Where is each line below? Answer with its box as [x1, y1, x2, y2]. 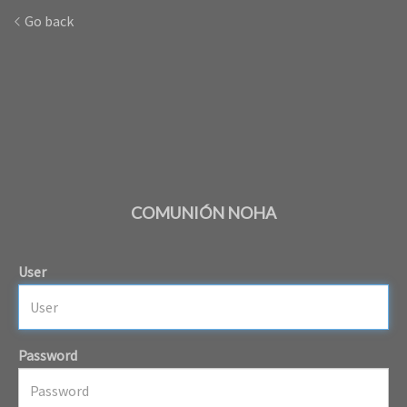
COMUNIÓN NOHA [131, 203, 276, 223]
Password [18, 345, 77, 364]
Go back [22, 12, 74, 30]
